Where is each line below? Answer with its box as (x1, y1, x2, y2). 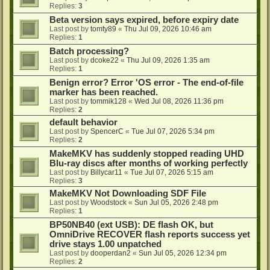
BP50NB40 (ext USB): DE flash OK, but (49, 220, 213, 230)
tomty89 (90, 25, 116, 34)
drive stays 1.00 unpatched (49, 239, 162, 250)
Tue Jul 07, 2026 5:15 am (130, 168, 213, 177)
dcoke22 (90, 56, 119, 65)
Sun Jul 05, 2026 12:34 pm (139, 249, 227, 258)
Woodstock (90, 198, 127, 207)
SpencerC (90, 127, 124, 136)
